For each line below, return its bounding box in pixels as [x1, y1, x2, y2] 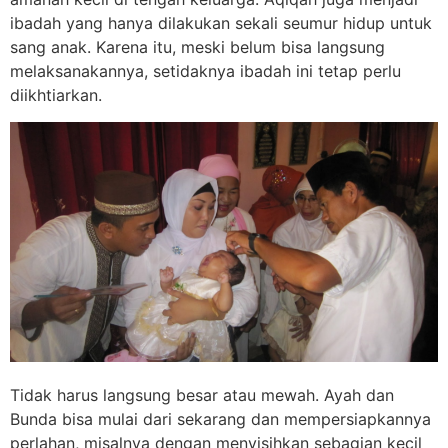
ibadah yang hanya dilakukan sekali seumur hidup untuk [10, 13, 432, 34]
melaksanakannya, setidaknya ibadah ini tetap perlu [10, 61, 401, 82]
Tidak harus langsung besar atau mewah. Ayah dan [10, 384, 394, 405]
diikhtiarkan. [10, 85, 102, 106]
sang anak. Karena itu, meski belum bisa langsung [10, 37, 385, 58]
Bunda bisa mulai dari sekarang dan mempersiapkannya [10, 408, 431, 429]
